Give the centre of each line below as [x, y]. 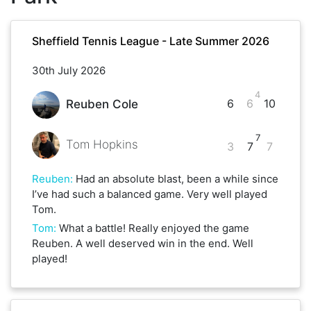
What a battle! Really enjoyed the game [154, 228]
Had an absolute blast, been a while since [177, 178]
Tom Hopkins [102, 145]
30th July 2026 [69, 70]
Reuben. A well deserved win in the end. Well [143, 243]
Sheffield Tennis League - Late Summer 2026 [151, 41]
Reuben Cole [102, 104]
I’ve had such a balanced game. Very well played [150, 194]
